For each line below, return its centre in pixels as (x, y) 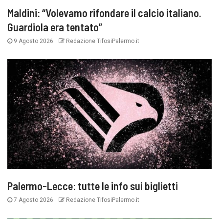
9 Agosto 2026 (33, 41)
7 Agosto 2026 (33, 200)
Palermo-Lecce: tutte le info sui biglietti (93, 186)
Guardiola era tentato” (55, 27)
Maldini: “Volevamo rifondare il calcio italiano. (104, 12)
